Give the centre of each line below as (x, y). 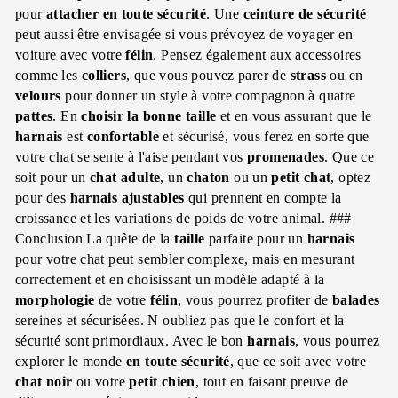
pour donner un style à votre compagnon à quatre (208, 95)
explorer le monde (71, 361)
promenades (286, 156)
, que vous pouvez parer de (208, 75)
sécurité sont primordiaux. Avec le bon (131, 340)
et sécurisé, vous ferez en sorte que (264, 136)
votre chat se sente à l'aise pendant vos (131, 156)
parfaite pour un (256, 238)
